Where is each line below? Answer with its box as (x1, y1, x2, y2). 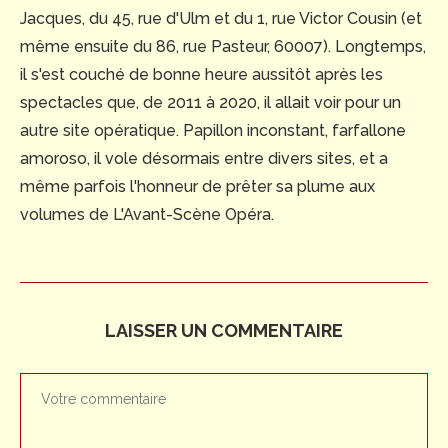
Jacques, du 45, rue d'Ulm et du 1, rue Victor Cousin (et (20, 9, 422, 29)
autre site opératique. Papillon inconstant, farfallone (20, 121, 406, 141)
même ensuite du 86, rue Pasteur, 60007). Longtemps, (20, 37, 426, 57)
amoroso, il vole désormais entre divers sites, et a (20, 149, 388, 169)
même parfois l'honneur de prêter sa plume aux (20, 177, 375, 197)
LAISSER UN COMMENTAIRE (105, 320, 343, 342)
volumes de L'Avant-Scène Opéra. (20, 205, 274, 225)
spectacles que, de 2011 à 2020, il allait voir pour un (20, 93, 401, 113)
